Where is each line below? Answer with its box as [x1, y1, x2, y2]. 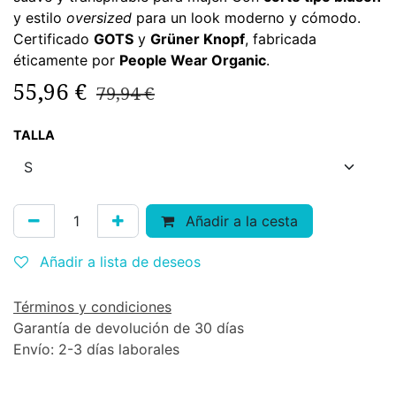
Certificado [13, 30, 94, 48]
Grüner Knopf [150, 30, 245, 48]
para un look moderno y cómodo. [132, 9, 361, 27]
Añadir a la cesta [181, 212, 298, 230]
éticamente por [13, 51, 119, 69]
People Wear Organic [119, 51, 266, 69]
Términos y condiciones [13, 298, 171, 316]
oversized [66, 9, 132, 27]
